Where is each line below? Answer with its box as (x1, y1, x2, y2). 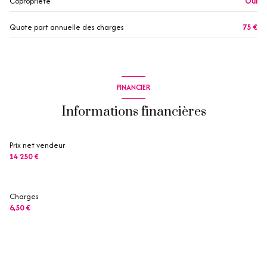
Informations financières (61, 103, 206, 120)
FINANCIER (117, 82, 150, 94)
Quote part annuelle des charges (10, 21, 124, 33)
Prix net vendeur (10, 139, 65, 151)
